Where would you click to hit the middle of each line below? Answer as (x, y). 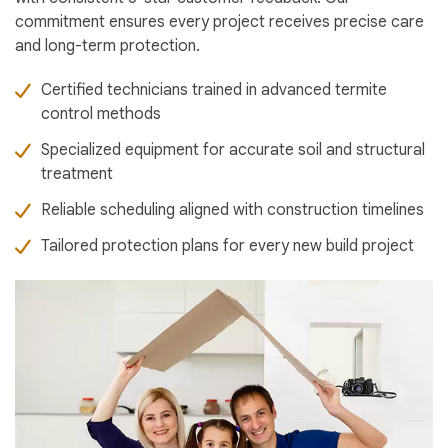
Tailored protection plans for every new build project (227, 246)
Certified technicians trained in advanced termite (214, 90)
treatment (77, 174)
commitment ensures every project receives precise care (219, 22)
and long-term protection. (107, 46)
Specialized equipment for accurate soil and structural (233, 150)
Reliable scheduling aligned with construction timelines (232, 210)
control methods (101, 114)
